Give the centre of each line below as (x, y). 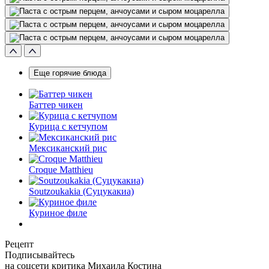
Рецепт (19, 244)
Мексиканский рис (68, 148)
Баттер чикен (56, 104)
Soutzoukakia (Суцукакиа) (81, 191)
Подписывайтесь (40, 255)
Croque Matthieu (61, 169)
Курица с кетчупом (68, 126)
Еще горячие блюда (70, 73)
